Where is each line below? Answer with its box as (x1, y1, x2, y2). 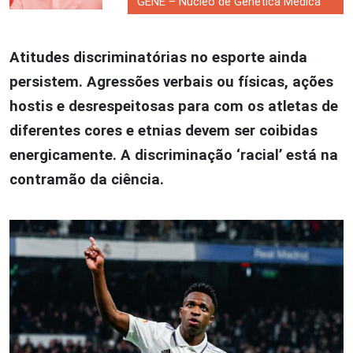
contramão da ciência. (9, 170, 164, 188)
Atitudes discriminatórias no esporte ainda (9, 48, 307, 66)
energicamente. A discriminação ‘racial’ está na (9, 146, 338, 164)
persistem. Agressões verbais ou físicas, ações (9, 72, 333, 91)
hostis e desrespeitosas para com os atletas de (9, 97, 338, 115)
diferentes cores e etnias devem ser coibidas (9, 121, 318, 139)
